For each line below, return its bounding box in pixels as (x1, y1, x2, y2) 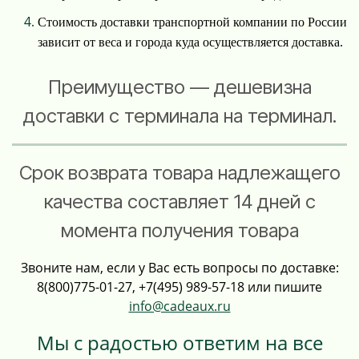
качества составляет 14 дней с (43, 190, 316, 214)
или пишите (244, 278, 322, 296)
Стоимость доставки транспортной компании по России (38, 15, 347, 30)
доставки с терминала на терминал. (22, 104, 337, 128)
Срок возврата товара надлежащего (18, 161, 341, 185)
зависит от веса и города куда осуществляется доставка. (38, 35, 343, 50)
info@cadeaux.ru (128, 297, 231, 316)
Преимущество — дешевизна (47, 75, 312, 99)
